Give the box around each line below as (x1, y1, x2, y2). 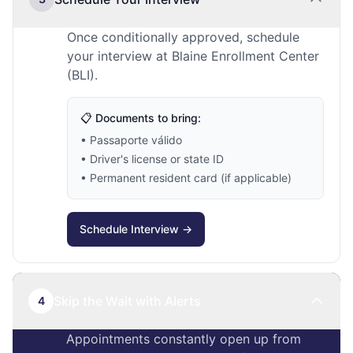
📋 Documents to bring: (80, 111, 201, 124)
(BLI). (67, 67, 98, 83)
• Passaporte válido (80, 133, 182, 147)
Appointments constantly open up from (66, 331, 301, 347)
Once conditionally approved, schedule (67, 29, 299, 45)
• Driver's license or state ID (80, 152, 224, 165)
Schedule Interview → (80, 222, 192, 236)
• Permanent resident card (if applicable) (80, 171, 292, 184)
